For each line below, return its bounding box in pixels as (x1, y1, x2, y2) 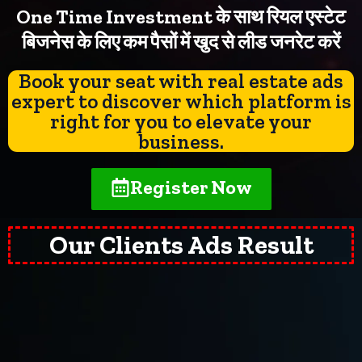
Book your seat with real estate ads (19, 68, 343, 93)
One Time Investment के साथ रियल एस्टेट (16, 4, 346, 28)
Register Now (129, 175, 252, 199)
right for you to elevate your (50, 108, 312, 133)
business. (138, 128, 224, 154)
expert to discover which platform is (11, 88, 351, 113)
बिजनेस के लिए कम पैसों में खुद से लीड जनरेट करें (22, 29, 340, 53)
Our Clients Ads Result (48, 229, 314, 260)
